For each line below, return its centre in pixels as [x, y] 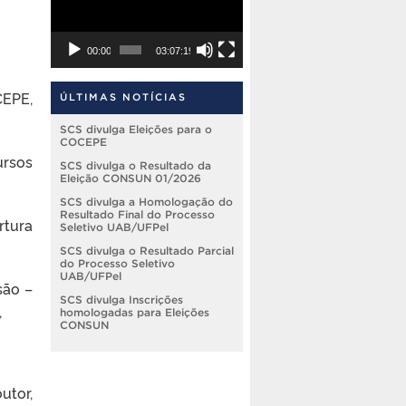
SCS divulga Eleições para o [136, 130]
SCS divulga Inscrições [121, 300]
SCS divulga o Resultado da [135, 166]
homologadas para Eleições [135, 313]
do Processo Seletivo [117, 264]
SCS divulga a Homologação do [146, 202]
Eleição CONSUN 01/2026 [130, 179]
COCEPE [83, 142]
